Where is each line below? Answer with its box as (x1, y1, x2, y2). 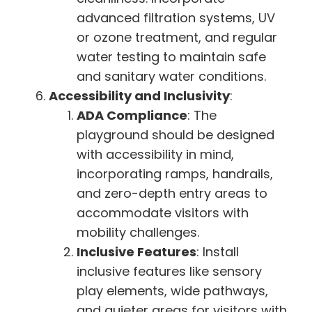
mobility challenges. (77, 223, 199, 241)
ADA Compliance (77, 106, 187, 124)
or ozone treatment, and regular (77, 28, 277, 46)
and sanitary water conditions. (77, 67, 266, 85)
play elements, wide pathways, (77, 281, 268, 299)
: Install (196, 242, 239, 260)
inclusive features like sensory (77, 262, 262, 280)
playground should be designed (77, 125, 274, 143)
